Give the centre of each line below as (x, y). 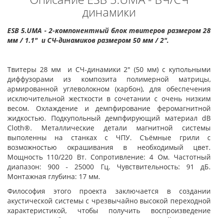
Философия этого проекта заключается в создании (109, 191)
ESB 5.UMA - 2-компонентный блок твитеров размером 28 (109, 30)
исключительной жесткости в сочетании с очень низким (109, 99)
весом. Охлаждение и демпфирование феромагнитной (109, 108)
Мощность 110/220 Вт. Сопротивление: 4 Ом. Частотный (109, 157)
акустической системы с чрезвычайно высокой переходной (109, 201)
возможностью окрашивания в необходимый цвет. (109, 147)
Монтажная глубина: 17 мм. (54, 176)
